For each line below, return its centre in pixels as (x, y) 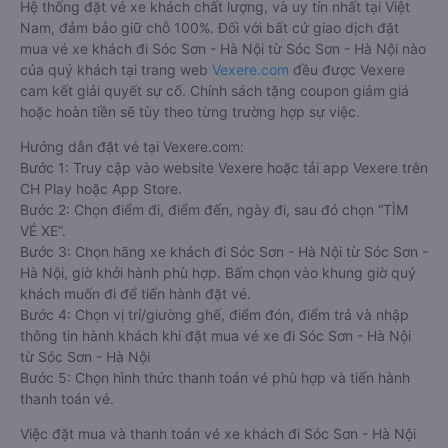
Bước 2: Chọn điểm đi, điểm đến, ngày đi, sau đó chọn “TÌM (214, 209)
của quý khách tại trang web (116, 69)
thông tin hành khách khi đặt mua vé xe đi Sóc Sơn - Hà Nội (215, 335)
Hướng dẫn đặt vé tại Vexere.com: (132, 146)
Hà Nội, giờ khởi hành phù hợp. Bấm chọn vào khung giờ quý (218, 272)
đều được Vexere (347, 69)
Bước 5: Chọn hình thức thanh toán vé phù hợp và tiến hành (215, 377)
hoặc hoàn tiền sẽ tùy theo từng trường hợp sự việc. (190, 111)
